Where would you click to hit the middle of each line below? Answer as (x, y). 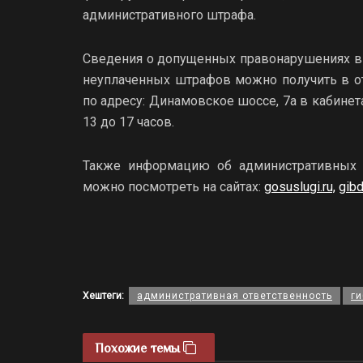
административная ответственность (235, 295)
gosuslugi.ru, (300, 186)
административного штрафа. (169, 15)
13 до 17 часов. (128, 122)
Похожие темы (139, 348)
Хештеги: (103, 295)
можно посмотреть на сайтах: (173, 186)
